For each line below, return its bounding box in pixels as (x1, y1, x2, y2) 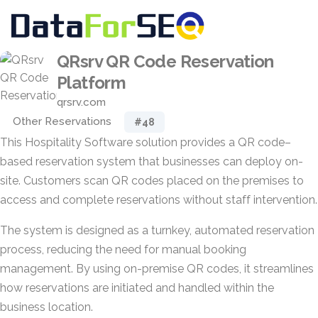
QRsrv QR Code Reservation (57, 51, 274, 72)
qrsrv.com (57, 96, 106, 109)
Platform (57, 72, 126, 93)
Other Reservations (13, 115, 111, 128)
